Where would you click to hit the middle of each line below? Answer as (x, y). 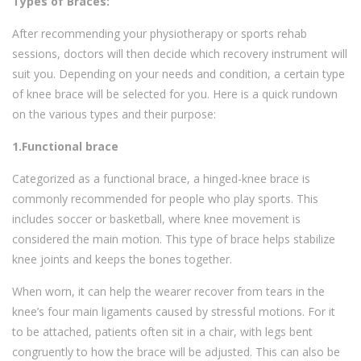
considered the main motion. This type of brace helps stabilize (174, 239)
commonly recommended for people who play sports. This (165, 199)
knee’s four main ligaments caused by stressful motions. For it (174, 312)
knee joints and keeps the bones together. (122, 259)
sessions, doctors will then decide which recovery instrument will (180, 54)
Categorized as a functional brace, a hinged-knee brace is (161, 179)
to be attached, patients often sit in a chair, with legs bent (162, 332)
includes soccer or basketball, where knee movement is (156, 219)
